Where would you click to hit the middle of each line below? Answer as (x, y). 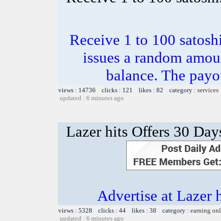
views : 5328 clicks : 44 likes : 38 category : (124, 210)
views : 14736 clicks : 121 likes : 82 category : (128, 90)
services (208, 90)
